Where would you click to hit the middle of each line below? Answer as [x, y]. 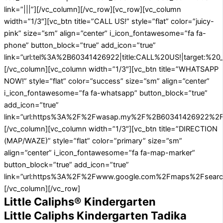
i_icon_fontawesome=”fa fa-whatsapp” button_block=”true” [106, 93]
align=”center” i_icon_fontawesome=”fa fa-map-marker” [100, 153]
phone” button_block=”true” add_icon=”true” [80, 46]
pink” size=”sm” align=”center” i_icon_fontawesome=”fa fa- [105, 34]
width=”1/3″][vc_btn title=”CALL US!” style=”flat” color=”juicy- [109, 22]
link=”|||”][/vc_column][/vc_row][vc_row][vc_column [93, 10]
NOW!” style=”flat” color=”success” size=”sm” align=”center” [107, 81]
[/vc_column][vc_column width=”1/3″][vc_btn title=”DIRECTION [111, 129]
